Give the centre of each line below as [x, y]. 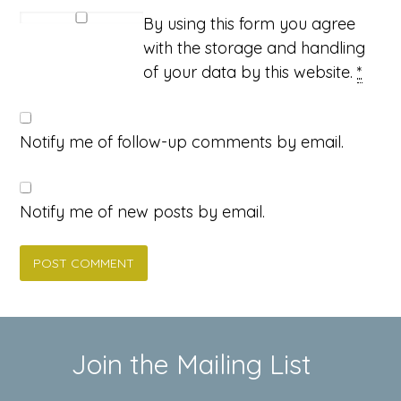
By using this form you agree [250, 23]
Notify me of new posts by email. [143, 211]
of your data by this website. [251, 72]
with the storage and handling [255, 47]
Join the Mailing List [192, 364]
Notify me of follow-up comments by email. [182, 141]
